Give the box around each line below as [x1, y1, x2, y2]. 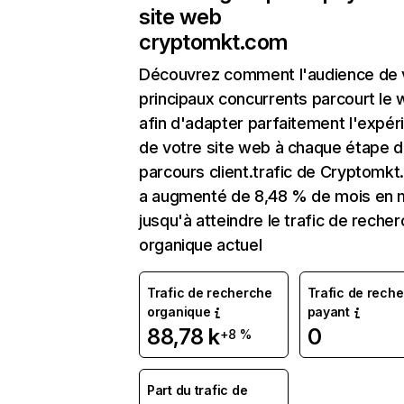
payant [307, 304, 350, 319]
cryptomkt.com [139, 29, 288, 55]
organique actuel [139, 235, 262, 254]
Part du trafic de [147, 382, 248, 398]
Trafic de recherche [147, 285, 272, 300]
